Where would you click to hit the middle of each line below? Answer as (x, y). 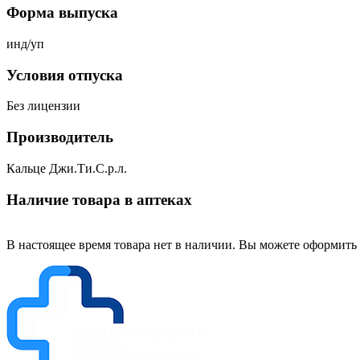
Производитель (60, 137)
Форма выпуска (62, 13)
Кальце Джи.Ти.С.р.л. (67, 168)
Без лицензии (43, 106)
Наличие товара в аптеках (99, 199)
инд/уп (25, 43)
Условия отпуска (65, 75)
